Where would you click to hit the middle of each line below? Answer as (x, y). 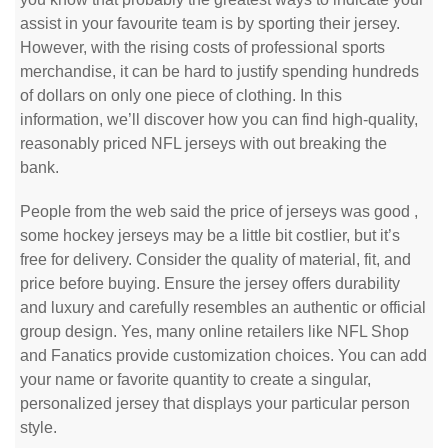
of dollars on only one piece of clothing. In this (181, 95)
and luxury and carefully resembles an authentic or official (223, 307)
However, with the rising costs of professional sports (202, 47)
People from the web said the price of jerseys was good (217, 211)
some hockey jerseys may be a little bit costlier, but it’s (210, 235)
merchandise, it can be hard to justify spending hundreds (219, 71)
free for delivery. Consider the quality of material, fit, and (215, 259)
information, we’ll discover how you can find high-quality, (219, 119)
